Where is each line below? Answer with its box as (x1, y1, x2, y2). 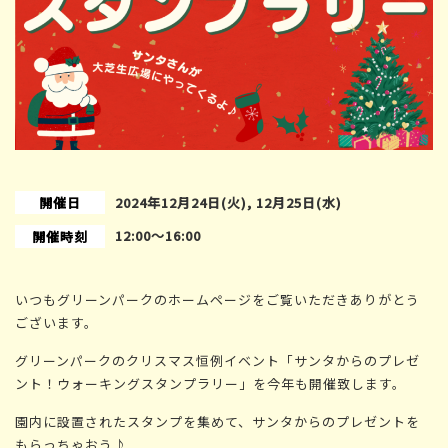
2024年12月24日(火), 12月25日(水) (115, 193, 342, 213)
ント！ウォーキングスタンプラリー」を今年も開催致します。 (15, 374, 406, 394)
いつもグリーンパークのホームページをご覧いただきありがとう (15, 290, 420, 310)
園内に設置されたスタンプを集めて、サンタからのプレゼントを (15, 412, 420, 432)
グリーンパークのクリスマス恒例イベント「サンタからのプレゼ (15, 351, 420, 371)
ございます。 (15, 313, 98, 333)
